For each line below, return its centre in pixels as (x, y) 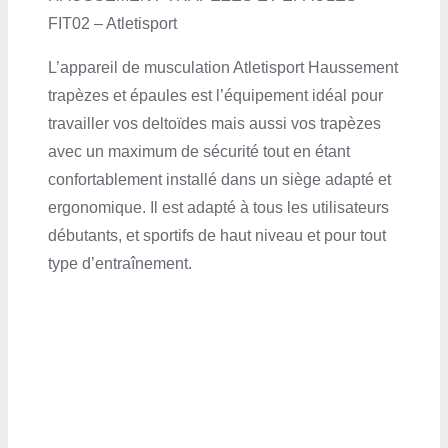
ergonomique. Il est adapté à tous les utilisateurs (218, 208)
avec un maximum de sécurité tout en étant (198, 152)
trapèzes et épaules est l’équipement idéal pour (215, 96)
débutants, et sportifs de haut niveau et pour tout (216, 236)
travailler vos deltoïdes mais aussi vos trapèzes (214, 124)
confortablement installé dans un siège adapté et (219, 180)
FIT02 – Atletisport (112, 24)
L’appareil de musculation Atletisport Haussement (222, 68)
